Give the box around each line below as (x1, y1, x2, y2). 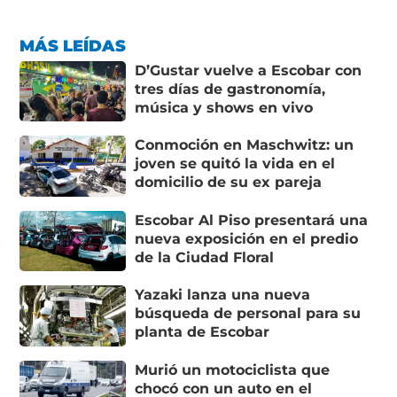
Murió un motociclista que (135, 361, 331, 378)
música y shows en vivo (135, 98, 314, 116)
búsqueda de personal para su (135, 305, 362, 323)
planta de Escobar (135, 323, 270, 341)
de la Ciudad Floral (135, 248, 275, 266)
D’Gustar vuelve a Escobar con (135, 61, 362, 79)
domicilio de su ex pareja (135, 174, 323, 191)
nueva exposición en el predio (135, 230, 359, 247)
